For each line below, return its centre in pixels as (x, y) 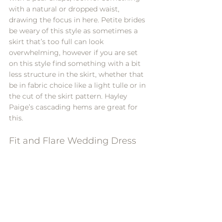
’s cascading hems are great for (84, 107)
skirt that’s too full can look (57, 42)
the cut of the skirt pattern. (57, 96)
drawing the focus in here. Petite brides (78, 20)
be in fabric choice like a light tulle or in (78, 85)
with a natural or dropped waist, (65, 9)
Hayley (117, 96)
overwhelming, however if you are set (74, 53)
